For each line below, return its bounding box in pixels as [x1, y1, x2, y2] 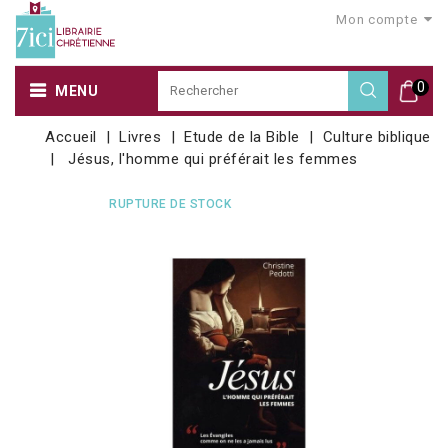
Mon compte [336, 12, 418, 27]
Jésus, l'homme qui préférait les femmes [68, 149, 358, 168]
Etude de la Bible [184, 127, 300, 146]
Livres [119, 127, 162, 146]
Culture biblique [322, 127, 431, 146]
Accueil [45, 127, 97, 146]
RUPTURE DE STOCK [109, 196, 231, 211]
